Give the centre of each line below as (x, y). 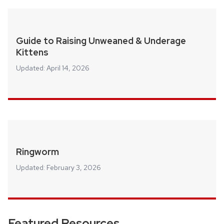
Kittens (32, 52)
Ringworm (37, 152)
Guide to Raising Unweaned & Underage (101, 40)
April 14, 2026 (68, 68)
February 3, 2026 (74, 168)
